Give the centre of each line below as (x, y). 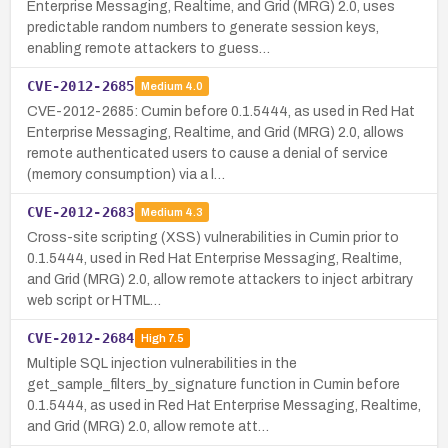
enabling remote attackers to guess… (148, 48)
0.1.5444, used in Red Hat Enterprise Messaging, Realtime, (214, 258)
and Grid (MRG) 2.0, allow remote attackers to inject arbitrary (220, 279)
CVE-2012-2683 (81, 211)
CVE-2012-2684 (81, 337)
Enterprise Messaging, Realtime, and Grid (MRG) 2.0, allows (215, 132)
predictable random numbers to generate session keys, (203, 27)
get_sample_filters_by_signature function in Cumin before (213, 384)
